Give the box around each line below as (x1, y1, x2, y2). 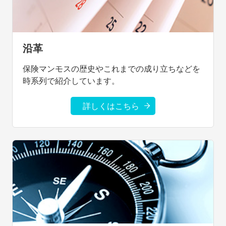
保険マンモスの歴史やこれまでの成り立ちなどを (23, 64, 200, 74)
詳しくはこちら (83, 101, 139, 111)
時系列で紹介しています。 (23, 76, 120, 86)
